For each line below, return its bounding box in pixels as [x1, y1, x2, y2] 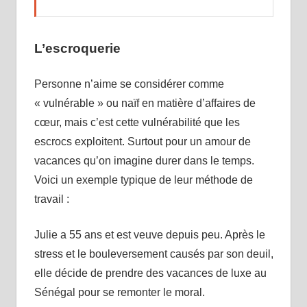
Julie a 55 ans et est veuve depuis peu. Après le [34, 228, 265, 241]
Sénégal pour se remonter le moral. [34, 286, 205, 298]
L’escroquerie [34, 40, 121, 56]
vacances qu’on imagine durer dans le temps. [34, 154, 254, 167]
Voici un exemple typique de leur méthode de [34, 173, 253, 186]
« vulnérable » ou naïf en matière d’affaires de [34, 97, 256, 109]
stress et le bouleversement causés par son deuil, [34, 247, 273, 260]
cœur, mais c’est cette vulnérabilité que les [34, 116, 240, 128]
